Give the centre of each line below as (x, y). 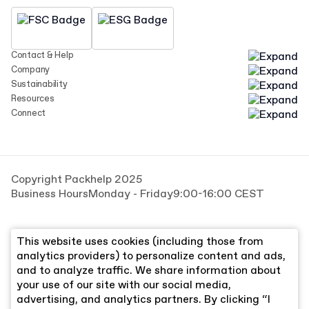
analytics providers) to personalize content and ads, (151, 256)
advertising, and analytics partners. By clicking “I (143, 299)
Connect (29, 113)
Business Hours (50, 194)
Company (31, 70)
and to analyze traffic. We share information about (149, 270)
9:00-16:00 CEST (219, 194)
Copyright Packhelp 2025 (77, 179)
